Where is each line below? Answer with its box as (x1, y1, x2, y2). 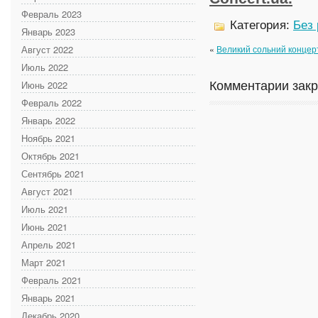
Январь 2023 (21, 24, 75, 38)
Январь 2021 (21, 290, 75, 305)
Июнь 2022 (21, 77, 67, 92)
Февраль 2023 (21, 6, 82, 21)
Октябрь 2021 (21, 148, 79, 163)
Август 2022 (21, 42, 73, 56)
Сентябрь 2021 (21, 166, 84, 180)
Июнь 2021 (21, 219, 67, 234)
